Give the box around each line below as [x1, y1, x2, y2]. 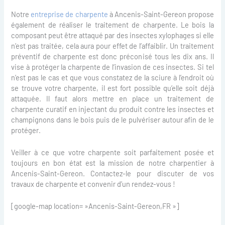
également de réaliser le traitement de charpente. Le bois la [11, 20, 214, 29]
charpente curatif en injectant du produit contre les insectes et [11, 104, 214, 114]
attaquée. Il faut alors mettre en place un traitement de [11, 93, 214, 103]
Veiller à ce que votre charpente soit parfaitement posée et [11, 147, 214, 157]
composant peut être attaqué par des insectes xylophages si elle [11, 30, 214, 40]
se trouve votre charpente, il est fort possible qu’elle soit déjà [11, 83, 214, 92]
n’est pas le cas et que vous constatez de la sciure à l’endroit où [11, 72, 214, 82]
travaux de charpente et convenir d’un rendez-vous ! [11, 179, 176, 188]
